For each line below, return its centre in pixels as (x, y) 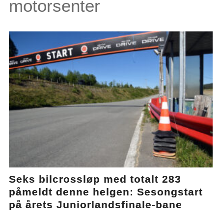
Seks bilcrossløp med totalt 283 (95, 179)
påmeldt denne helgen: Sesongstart (106, 192)
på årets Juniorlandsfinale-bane (96, 204)
